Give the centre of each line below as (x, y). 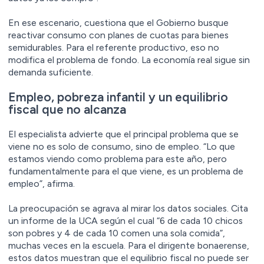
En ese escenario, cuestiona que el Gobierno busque (118, 22)
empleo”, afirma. (42, 183)
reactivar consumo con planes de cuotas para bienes (118, 35)
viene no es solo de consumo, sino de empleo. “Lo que (122, 146)
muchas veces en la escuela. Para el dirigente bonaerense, (129, 245)
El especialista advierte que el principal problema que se (123, 134)
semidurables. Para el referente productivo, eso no (114, 47)
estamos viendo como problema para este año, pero (118, 159)
